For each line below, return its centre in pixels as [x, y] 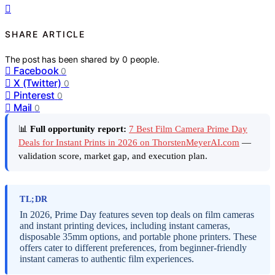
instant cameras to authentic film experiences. [107, 259]
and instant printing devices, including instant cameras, [125, 226]
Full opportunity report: [78, 129]
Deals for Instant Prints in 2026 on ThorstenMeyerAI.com [129, 142]
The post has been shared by [64, 59]
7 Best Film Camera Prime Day [188, 129]
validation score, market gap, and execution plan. [113, 156]
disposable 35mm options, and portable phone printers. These [138, 237]
